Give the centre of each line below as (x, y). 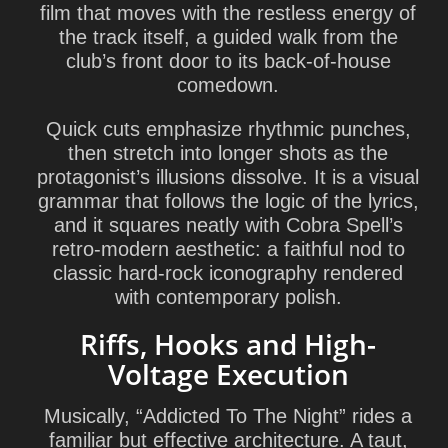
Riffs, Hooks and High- (228, 344)
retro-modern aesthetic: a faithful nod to (228, 249)
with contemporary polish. (228, 297)
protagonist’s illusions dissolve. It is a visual (228, 177)
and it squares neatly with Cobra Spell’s (228, 225)
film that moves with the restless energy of (228, 13)
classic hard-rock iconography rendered (228, 273)
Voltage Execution (228, 374)
